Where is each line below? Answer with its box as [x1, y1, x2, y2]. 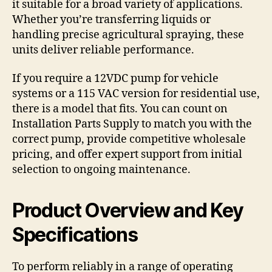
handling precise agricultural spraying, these [12, 27, 244, 42]
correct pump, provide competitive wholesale [12, 132, 246, 147]
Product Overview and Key [12, 199, 244, 223]
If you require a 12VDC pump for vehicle [12, 72, 219, 86]
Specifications [12, 223, 138, 247]
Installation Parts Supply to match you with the [12, 117, 252, 132]
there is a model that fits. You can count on [12, 102, 228, 117]
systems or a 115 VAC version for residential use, [12, 87, 260, 101]
